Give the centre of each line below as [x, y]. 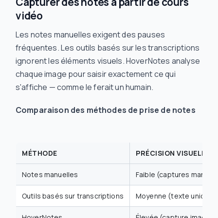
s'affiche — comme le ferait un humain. [85, 87]
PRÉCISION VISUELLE [173, 153]
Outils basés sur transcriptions [73, 196]
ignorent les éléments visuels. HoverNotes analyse [108, 61]
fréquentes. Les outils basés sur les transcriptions [108, 48]
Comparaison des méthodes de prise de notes [106, 110]
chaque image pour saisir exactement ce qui [96, 74]
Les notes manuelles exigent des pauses [91, 35]
